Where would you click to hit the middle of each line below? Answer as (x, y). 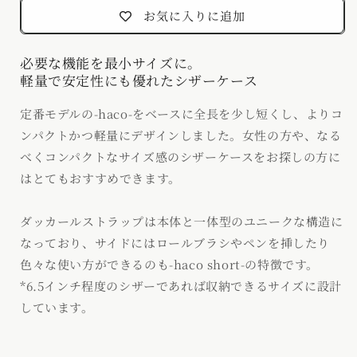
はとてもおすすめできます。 (100, 178)
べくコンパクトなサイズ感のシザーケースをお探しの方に (180, 157)
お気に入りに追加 (194, 16)
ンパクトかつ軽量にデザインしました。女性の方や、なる (181, 135)
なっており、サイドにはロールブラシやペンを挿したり (175, 243)
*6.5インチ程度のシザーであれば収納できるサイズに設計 (181, 286)
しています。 (57, 307)
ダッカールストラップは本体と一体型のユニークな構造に (182, 221)
